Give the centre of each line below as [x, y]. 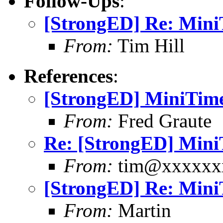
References [68, 76]
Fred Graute [162, 120]
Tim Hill [149, 45]
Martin [142, 210]
